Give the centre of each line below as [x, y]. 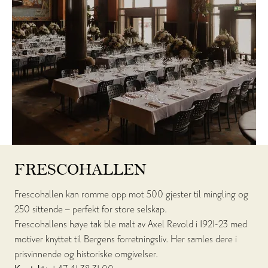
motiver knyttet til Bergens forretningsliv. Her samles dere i [126, 239]
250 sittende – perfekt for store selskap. [91, 209]
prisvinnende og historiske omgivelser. [86, 254]
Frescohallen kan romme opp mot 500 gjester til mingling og [131, 194]
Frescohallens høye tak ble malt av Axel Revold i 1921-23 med [131, 224]
